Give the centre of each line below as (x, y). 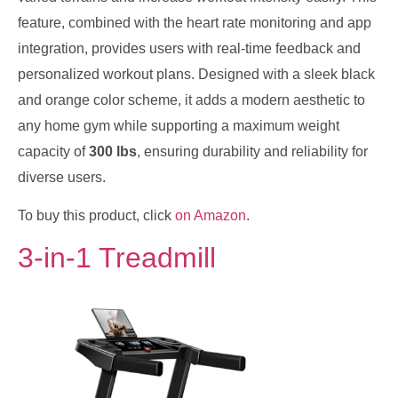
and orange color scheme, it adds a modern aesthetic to (191, 99)
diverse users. (62, 177)
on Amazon (211, 215)
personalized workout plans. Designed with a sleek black (196, 74)
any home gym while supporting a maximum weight (179, 125)
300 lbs (113, 151)
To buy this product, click (96, 215)
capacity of (53, 151)
